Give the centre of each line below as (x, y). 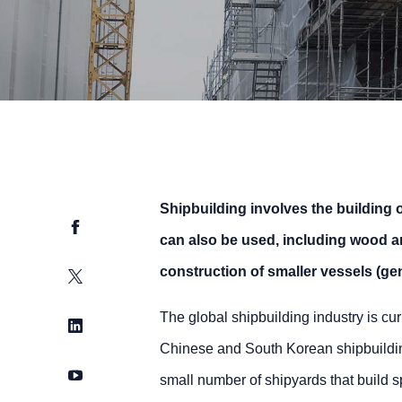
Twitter (89, 275)
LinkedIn (96, 324)
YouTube (97, 374)
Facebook (100, 226)
